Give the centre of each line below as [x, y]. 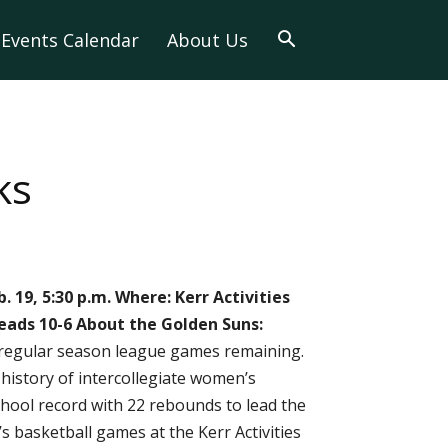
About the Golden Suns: [169, 324]
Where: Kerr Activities [202, 297]
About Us [207, 40]
